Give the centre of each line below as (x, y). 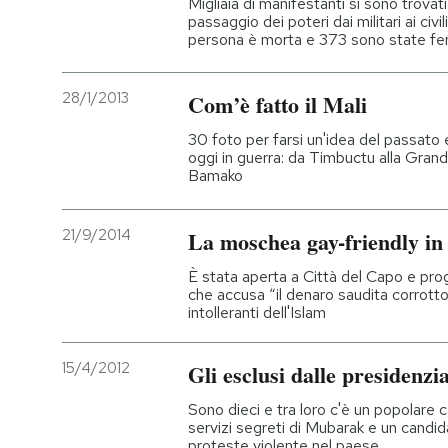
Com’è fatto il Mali (277, 104)
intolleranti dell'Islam (257, 312)
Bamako (215, 175)
